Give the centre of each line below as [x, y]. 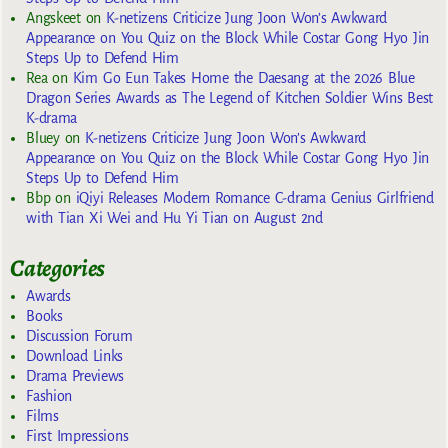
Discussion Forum [79, 335]
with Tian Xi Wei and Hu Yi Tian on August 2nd [174, 218]
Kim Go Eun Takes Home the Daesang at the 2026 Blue [243, 78]
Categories [58, 268]
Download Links [75, 355]
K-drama [51, 118]
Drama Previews [75, 375]
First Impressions [77, 435]
